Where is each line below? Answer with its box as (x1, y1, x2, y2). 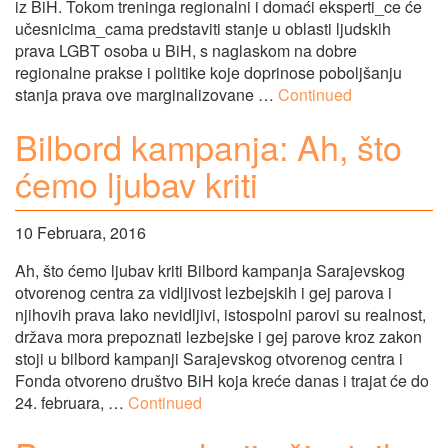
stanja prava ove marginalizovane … (15, 82, 278, 106)
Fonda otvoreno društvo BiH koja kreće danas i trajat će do (15, 369, 429, 393)
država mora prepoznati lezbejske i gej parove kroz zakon (15, 325, 422, 349)
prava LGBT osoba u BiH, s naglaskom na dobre (15, 38, 357, 62)
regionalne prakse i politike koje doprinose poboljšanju (15, 60, 402, 84)
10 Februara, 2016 (15, 221, 146, 245)
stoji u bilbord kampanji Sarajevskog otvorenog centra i (15, 347, 403, 371)
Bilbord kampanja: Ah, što (15, 121, 402, 171)
